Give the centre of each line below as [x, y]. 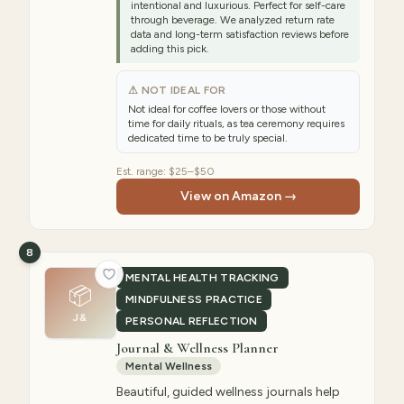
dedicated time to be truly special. [208, 138]
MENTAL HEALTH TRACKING [202, 278]
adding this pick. [170, 49]
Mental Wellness [169, 366]
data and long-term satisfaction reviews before [240, 34]
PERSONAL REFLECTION [192, 321]
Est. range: [142, 171]
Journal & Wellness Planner [197, 348]
